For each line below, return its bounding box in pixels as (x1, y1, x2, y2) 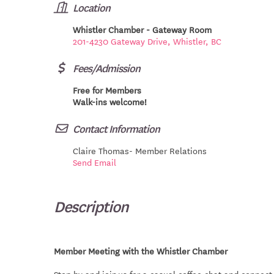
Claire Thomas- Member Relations (73, 144, 207, 158)
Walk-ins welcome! (73, 95, 147, 109)
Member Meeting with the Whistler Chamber (54, 244, 228, 258)
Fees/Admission (73, 60, 140, 76)
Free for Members (73, 83, 141, 97)
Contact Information (73, 120, 160, 136)
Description (54, 196, 128, 217)
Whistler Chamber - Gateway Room (73, 23, 212, 37)
